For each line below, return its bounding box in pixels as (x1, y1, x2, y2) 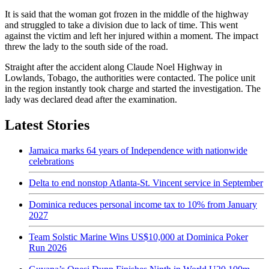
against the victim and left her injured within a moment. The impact (5, 30, 258, 41)
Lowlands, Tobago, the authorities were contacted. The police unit (5, 72, 255, 83)
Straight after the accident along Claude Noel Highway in (5, 61, 222, 72)
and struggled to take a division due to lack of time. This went (5, 19, 238, 30)
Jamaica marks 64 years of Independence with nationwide (29, 145, 247, 156)
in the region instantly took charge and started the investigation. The (5, 83, 261, 94)
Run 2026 (29, 242, 67, 253)
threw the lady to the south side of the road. (5, 41, 168, 52)
